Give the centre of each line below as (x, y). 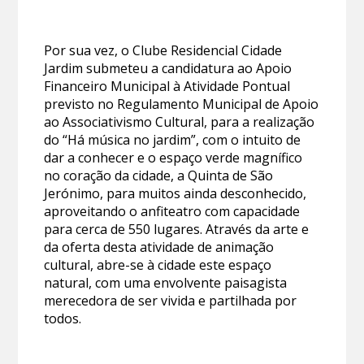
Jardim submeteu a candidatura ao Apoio (168, 69)
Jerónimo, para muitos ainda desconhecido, (175, 194)
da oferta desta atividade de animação (159, 247)
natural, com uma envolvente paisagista (166, 283)
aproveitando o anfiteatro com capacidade (172, 212)
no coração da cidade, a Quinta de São (159, 176)
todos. (63, 319)
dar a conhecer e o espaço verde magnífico (173, 158)
